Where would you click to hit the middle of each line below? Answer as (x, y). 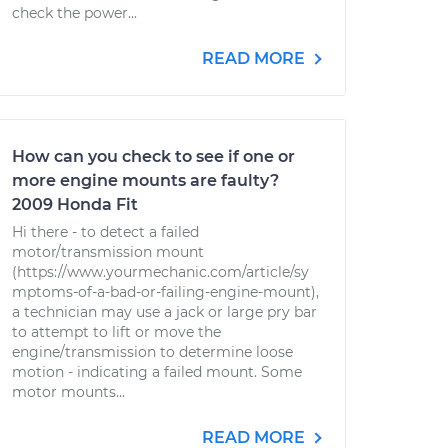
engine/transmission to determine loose (152, 352)
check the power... (74, 13)
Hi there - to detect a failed (105, 232)
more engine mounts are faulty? (145, 180)
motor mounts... (68, 392)
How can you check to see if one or (153, 156)
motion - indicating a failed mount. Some (157, 372)
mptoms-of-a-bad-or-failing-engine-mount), (165, 292)
